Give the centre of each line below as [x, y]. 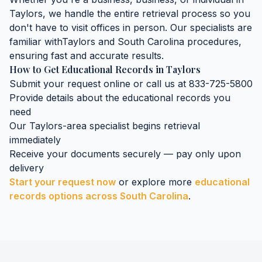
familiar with [36, 42]
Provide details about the [66, 98]
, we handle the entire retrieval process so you [146, 13]
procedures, [213, 42]
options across [83, 196]
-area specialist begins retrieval [131, 126]
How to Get [35, 69]
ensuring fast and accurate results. [87, 56]
